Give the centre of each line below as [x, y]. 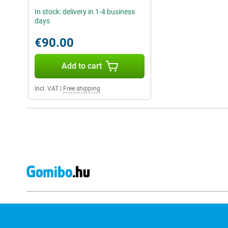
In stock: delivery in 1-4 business [85, 12]
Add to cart [81, 66]
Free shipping [82, 89]
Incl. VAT [47, 89]
